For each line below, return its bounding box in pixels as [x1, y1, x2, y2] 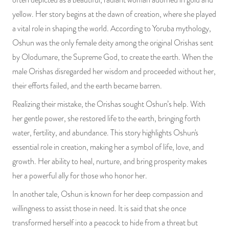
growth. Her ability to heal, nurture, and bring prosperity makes [12, 155, 207, 167]
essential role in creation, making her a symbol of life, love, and [12, 141, 204, 153]
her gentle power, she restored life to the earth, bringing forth [12, 112, 200, 124]
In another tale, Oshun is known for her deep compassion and [12, 188, 203, 200]
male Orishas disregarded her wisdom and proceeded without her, [12, 65, 216, 77]
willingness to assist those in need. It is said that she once [12, 202, 186, 214]
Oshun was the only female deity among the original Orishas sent [12, 37, 213, 49]
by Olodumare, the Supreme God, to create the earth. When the [12, 51, 213, 63]
